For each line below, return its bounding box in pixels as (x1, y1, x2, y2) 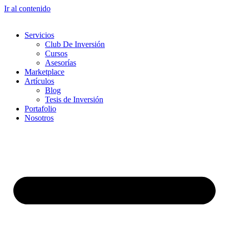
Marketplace (25, 67, 64, 76)
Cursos (45, 49, 67, 58)
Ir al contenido (4, 4, 51, 13)
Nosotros (25, 113, 54, 122)
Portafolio (25, 104, 56, 113)
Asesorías (45, 58, 76, 67)
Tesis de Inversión (45, 95, 103, 104)
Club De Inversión (45, 40, 105, 49)
